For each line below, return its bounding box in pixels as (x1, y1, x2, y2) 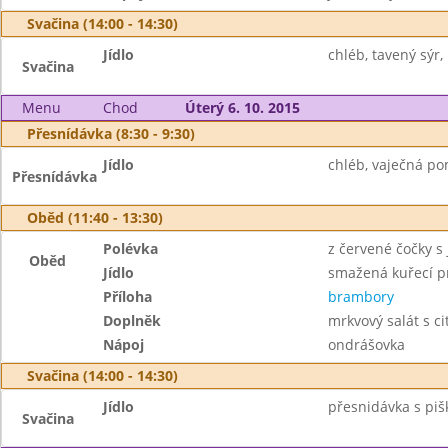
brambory (327, 287, 394, 306)
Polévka (103, 239, 159, 258)
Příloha (103, 287, 153, 306)
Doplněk (103, 311, 162, 330)
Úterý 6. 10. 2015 (184, 98, 300, 117)
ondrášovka (327, 335, 405, 354)
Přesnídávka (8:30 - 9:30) (27, 124, 195, 143)
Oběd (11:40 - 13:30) (27, 208, 163, 227)
